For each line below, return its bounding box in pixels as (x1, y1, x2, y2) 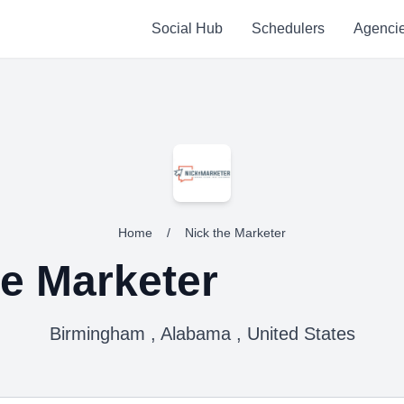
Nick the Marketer (185, 225, 286, 240)
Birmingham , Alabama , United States (49, 324, 355, 344)
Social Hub (151, 21, 223, 36)
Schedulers (251, 21, 325, 36)
